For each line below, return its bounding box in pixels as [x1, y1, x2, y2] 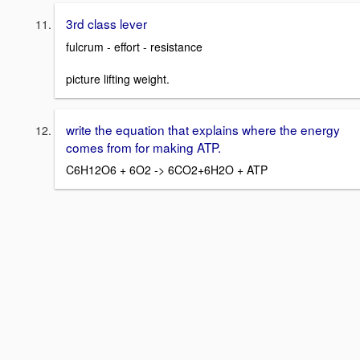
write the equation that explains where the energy [66, 120, 340, 138]
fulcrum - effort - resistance [66, 38, 206, 55]
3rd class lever [66, 14, 147, 32]
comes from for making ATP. [66, 137, 221, 156]
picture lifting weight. [66, 70, 170, 87]
